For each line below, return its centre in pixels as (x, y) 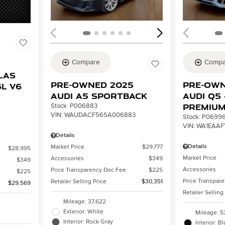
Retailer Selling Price (78, 182)
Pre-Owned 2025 (92, 85)
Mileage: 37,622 (84, 202)
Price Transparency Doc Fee (88, 170)
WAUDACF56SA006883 (100, 115)
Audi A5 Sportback (99, 96)
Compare (86, 62)
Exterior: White (83, 212)
